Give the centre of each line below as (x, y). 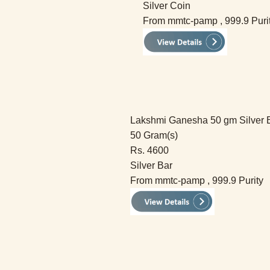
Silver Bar (151, 165)
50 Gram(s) (154, 135)
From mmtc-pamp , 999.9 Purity (197, 181)
